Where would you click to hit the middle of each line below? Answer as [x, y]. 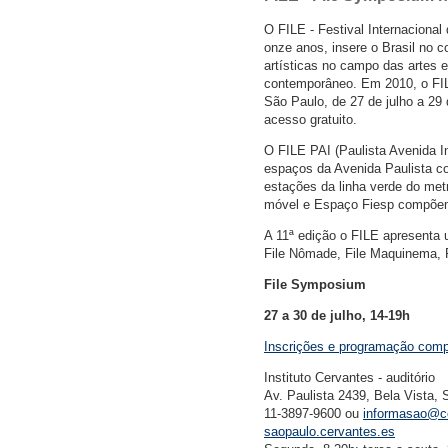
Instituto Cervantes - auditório [349, 378]
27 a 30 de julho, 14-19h [337, 316]
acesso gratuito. [310, 120]
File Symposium [315, 285]
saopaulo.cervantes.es [329, 432]
